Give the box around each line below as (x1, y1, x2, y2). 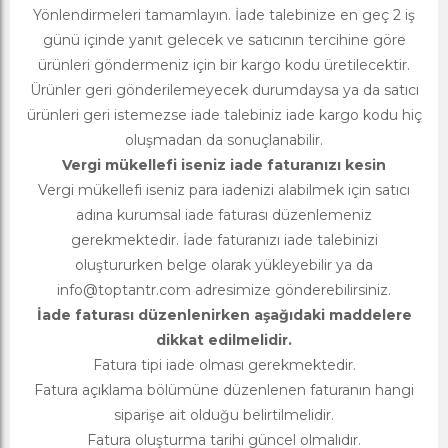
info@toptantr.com (57, 281, 191, 300)
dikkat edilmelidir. (156, 331, 292, 350)
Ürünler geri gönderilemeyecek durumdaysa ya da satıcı (29, 81, 419, 100)
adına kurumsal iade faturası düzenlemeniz (76, 206, 372, 225)
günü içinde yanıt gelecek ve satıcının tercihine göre (42, 31, 406, 50)
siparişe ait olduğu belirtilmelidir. (114, 406, 334, 425)
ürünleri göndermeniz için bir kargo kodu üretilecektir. (38, 56, 410, 75)
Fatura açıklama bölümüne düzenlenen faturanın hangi (34, 381, 414, 400)
